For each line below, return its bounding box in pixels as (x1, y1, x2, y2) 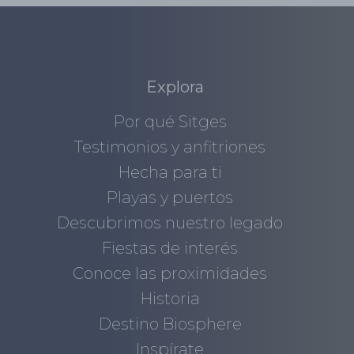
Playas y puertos (107, 188, 234, 208)
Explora (146, 77, 205, 97)
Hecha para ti (118, 163, 222, 183)
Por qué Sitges (113, 112, 227, 132)
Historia (140, 289, 200, 309)
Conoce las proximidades (73, 264, 268, 284)
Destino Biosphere (98, 314, 242, 334)
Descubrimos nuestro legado (57, 213, 284, 233)
